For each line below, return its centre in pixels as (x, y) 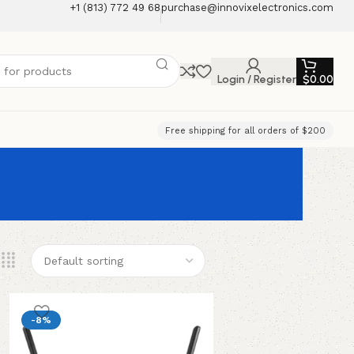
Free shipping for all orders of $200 (245, 130)
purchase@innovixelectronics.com (247, 8)
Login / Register (256, 79)
